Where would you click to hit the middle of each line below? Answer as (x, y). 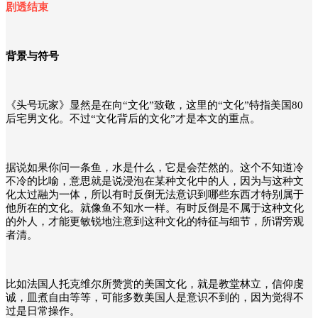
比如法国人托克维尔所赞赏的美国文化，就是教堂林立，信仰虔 (155, 284)
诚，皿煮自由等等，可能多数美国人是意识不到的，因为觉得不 (155, 297)
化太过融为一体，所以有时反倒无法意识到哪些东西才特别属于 (155, 194)
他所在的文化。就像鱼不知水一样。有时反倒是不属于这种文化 (155, 208)
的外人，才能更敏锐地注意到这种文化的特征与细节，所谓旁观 (155, 221)
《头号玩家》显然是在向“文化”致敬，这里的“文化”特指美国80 (154, 105)
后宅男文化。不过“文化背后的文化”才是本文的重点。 (133, 118)
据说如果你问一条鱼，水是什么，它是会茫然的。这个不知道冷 (155, 167)
